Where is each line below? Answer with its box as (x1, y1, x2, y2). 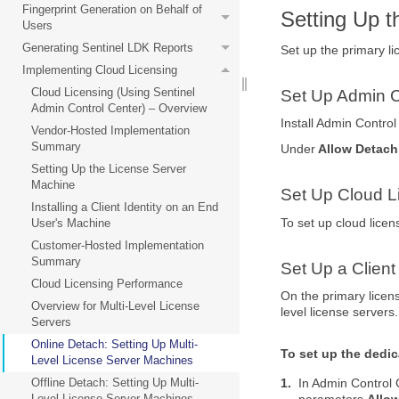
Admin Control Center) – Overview (31, 102, 207, 115)
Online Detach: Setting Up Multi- (31, 338, 198, 351)
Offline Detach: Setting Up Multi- (31, 376, 199, 389)
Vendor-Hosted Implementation (31, 124, 190, 137)
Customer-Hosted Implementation (31, 239, 204, 252)
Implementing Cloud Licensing (22, 63, 177, 77)
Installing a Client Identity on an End (31, 200, 218, 214)
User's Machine (31, 216, 110, 230)
